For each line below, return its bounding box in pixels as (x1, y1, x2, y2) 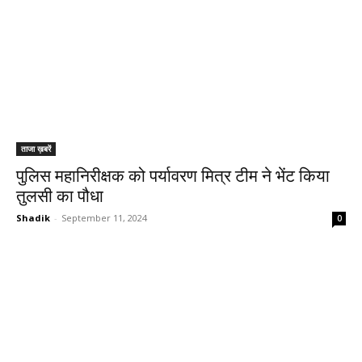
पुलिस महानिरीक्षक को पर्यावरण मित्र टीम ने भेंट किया (16, 166, 330, 186)
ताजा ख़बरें (21, 143, 51, 154)
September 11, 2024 (61, 212, 147, 224)
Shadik (16, 212, 50, 224)
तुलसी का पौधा (16, 187, 103, 206)
